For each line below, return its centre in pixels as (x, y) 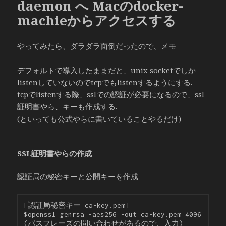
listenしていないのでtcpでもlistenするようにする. (105, 82)
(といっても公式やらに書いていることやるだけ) (99, 119)
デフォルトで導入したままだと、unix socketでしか (107, 70)
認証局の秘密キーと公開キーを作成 (78, 176)
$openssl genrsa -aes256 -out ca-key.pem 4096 (113, 215)
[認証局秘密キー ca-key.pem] (77, 206)
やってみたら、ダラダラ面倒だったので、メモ (97, 46)
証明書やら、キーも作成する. (67, 107)
